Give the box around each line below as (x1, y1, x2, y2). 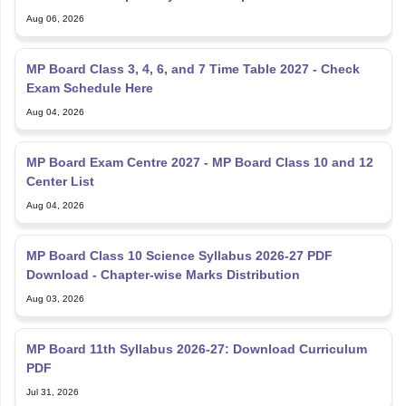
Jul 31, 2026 (25, 386, 79, 397)
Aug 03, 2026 (25, 293, 84, 304)
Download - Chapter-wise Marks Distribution (25, 266, 300, 282)
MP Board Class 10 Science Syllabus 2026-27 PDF (25, 247, 333, 263)
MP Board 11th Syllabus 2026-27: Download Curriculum (25, 341, 367, 356)
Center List (25, 173, 94, 188)
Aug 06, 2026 (25, 13, 84, 24)
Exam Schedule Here (25, 80, 153, 95)
